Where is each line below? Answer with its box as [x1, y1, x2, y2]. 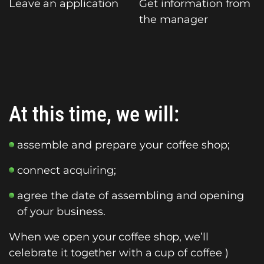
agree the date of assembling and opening [17, 189, 244, 202]
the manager [139, 12, 209, 26]
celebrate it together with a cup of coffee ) [9, 246, 229, 259]
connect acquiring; [17, 163, 116, 177]
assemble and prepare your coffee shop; [17, 138, 230, 151]
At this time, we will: [9, 101, 179, 127]
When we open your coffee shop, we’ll [9, 230, 209, 243]
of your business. [17, 204, 105, 218]
